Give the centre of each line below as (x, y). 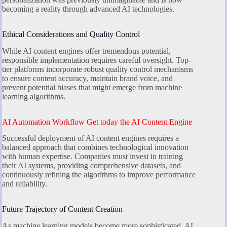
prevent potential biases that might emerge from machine (92, 87)
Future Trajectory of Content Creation (62, 209)
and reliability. (25, 184)
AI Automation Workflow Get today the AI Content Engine (97, 122)
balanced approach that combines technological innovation (95, 147)
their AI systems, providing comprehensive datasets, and (91, 166)
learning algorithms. (34, 96)
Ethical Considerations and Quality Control (71, 34)
